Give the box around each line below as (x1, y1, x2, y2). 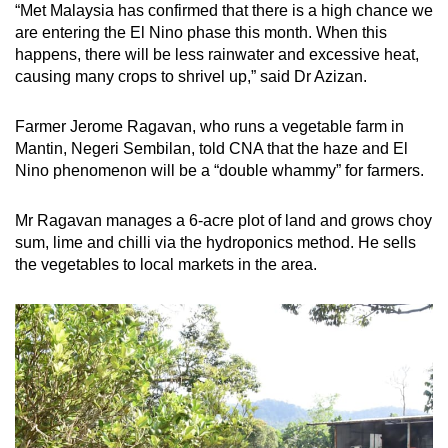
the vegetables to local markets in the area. (15, 255, 321, 273)
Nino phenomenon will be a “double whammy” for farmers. (15, 161, 428, 179)
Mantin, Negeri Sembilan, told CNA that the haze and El (15, 139, 408, 157)
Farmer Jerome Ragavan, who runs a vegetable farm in (15, 117, 404, 135)
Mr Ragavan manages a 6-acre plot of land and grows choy (15, 211, 432, 229)
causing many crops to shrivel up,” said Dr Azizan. (15, 67, 371, 85)
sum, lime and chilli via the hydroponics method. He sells (15, 233, 416, 251)
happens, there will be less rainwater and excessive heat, (15, 45, 419, 63)
